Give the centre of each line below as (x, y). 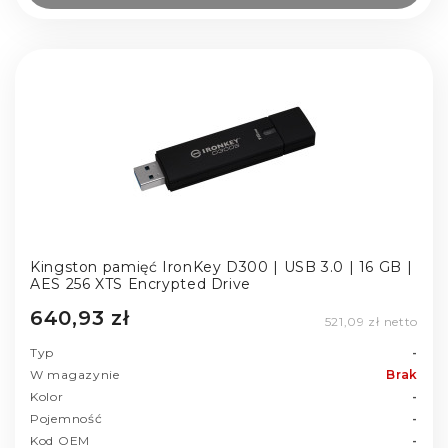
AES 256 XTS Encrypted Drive (140, 284)
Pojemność (66, 418)
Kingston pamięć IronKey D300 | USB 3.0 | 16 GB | (221, 267)
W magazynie (75, 374)
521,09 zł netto (371, 321)
